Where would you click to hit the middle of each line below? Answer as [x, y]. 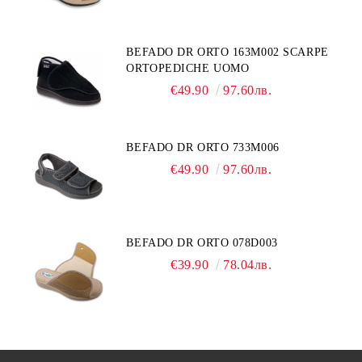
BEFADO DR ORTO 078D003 [202, 243]
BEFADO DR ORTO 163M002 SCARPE [227, 52]
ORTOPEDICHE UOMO [188, 68]
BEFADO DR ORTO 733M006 [203, 147]
